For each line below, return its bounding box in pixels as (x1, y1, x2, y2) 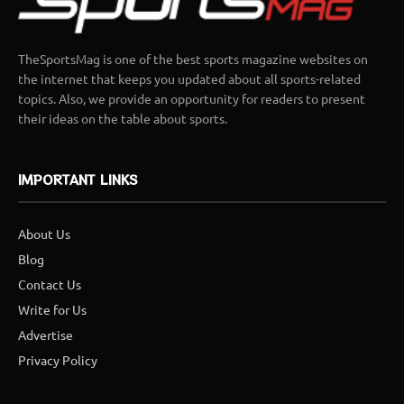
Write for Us (18, 300, 87, 317)
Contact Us (18, 275, 81, 292)
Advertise (18, 326, 73, 343)
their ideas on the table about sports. (18, 109, 228, 126)
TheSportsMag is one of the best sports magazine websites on (18, 50, 369, 67)
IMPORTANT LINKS (18, 170, 138, 188)
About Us (18, 225, 70, 242)
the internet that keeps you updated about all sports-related (18, 69, 362, 87)
